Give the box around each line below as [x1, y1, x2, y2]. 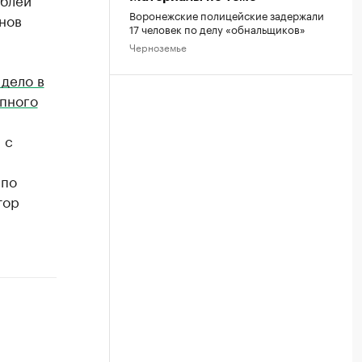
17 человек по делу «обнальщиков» [129, 19, 305, 36]
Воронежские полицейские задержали [129, 6, 324, 23]
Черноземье [129, 38, 187, 54]
